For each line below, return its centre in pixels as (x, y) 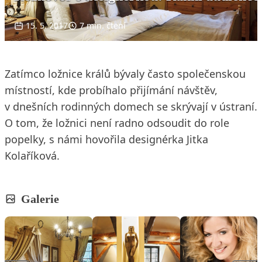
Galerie (40, 199)
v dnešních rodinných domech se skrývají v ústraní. (131, 106)
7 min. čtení (103, 25)
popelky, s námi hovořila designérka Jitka (106, 139)
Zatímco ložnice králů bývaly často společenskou (125, 73)
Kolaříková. (32, 155)
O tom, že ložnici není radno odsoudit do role (117, 123)
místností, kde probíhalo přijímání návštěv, (111, 90)
